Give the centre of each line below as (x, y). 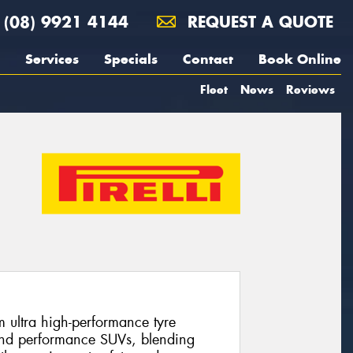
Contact (208, 59)
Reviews (310, 89)
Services (52, 59)
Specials (131, 59)
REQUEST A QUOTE (258, 22)
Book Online (300, 59)
